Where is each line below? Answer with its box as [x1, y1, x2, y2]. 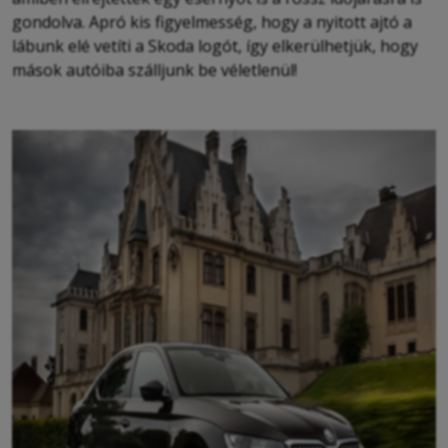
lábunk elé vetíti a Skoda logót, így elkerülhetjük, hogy [12, 34, 418, 57]
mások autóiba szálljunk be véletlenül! [12, 58, 297, 81]
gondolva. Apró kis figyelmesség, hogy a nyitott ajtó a [12, 10, 412, 33]
